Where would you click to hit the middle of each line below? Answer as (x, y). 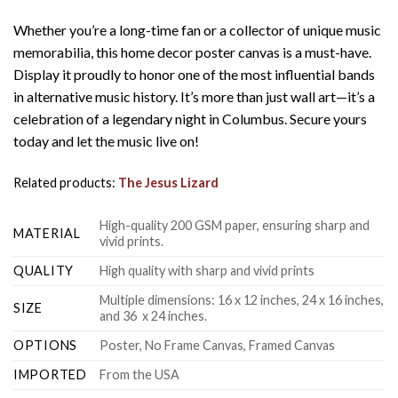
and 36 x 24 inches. (154, 315)
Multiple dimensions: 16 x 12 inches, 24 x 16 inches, (242, 299)
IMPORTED (50, 374)
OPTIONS (46, 345)
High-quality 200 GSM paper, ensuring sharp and (235, 225)
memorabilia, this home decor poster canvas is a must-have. (192, 52)
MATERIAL (47, 233)
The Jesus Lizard (168, 183)
